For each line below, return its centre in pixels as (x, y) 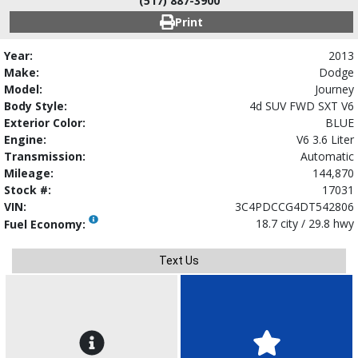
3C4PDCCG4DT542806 (294, 206)
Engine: (25, 139)
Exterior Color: (45, 122)
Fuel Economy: (46, 225)
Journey (334, 89)
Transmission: (45, 156)
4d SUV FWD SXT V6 (302, 105)
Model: (23, 89)
